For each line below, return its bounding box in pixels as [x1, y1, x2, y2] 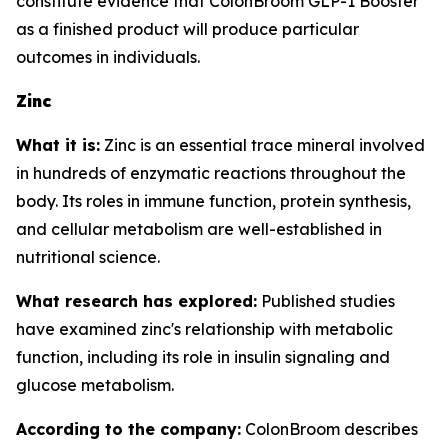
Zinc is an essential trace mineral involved [100, 135, 425, 155]
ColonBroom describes [241, 419, 418, 439]
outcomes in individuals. [16, 47, 200, 67]
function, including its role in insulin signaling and [16, 347, 390, 367]
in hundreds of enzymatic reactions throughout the [16, 163, 406, 183]
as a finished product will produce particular [16, 19, 359, 39]
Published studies [257, 291, 395, 311]
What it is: [16, 135, 100, 155]
